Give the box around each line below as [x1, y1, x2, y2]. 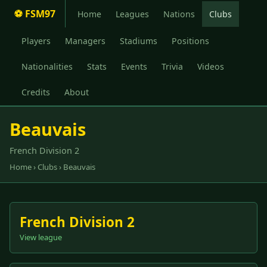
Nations [163, 8, 195, 20]
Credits [21, 86, 50, 98]
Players [21, 35, 51, 46]
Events [121, 60, 147, 72]
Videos [197, 60, 224, 72]
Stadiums [120, 35, 157, 46]
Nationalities [21, 60, 73, 72]
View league [20, 232, 62, 243]
